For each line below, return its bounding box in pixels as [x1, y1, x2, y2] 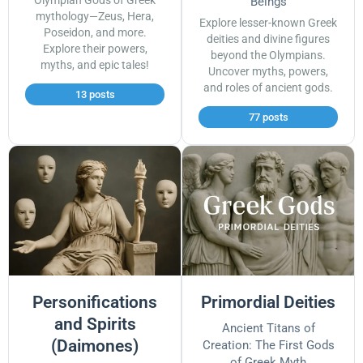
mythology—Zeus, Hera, [36, 10, 154, 24]
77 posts [248, 111, 288, 124]
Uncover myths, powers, [208, 65, 328, 79]
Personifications [32, 293, 157, 313]
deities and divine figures [207, 32, 330, 47]
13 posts [75, 88, 115, 101]
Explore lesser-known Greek [199, 16, 337, 31]
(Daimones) [51, 336, 139, 357]
